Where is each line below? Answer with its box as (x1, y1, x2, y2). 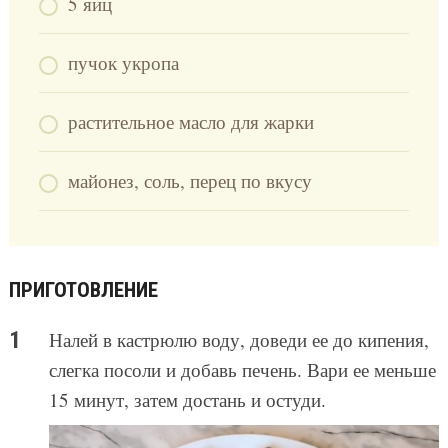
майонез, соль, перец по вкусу (67, 168, 312, 194)
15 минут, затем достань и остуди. (48, 387, 326, 413)
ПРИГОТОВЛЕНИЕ (8, 278, 158, 303)
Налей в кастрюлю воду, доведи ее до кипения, (48, 327, 429, 353)
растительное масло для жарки (67, 109, 314, 135)
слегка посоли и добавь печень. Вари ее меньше (48, 357, 436, 383)
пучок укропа (67, 50, 179, 76)
